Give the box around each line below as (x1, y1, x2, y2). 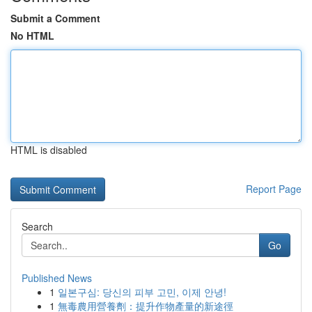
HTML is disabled (10, 143, 87, 157)
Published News (22, 271, 92, 285)
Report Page (246, 182, 302, 196)
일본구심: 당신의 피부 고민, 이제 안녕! (58, 285, 226, 299)
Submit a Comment (10, 11, 100, 25)
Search (22, 219, 53, 233)
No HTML (10, 29, 54, 42)
